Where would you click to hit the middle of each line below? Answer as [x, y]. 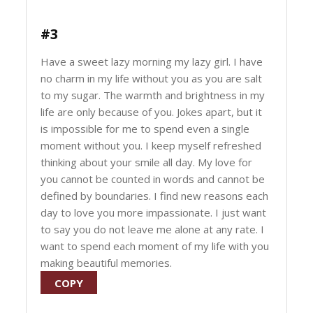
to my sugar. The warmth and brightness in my [153, 95]
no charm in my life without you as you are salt [152, 78]
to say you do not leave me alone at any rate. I [153, 229]
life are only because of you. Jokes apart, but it [152, 112]
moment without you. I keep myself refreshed [151, 145]
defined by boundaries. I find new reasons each [155, 196]
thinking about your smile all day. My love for [147, 162]
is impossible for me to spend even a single [145, 129]
